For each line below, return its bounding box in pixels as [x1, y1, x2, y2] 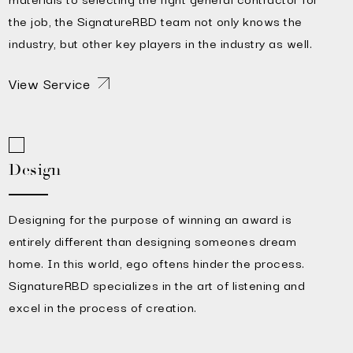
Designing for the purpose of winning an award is [9, 209, 292, 228]
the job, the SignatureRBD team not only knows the [9, 11, 303, 30]
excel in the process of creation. [9, 297, 197, 316]
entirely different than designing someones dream [9, 231, 297, 250]
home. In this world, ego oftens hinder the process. [9, 253, 305, 272]
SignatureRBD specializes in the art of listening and [9, 275, 306, 294]
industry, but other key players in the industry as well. [9, 33, 313, 52]
